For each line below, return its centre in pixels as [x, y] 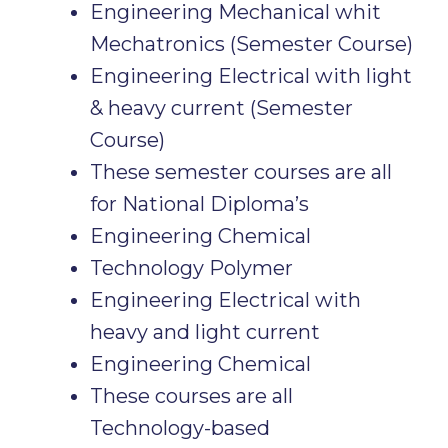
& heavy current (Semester [221, 108]
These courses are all [191, 396]
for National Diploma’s [199, 204]
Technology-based [180, 428]
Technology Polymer [191, 268]
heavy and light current [205, 332]
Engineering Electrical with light [251, 76]
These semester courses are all [241, 172]
